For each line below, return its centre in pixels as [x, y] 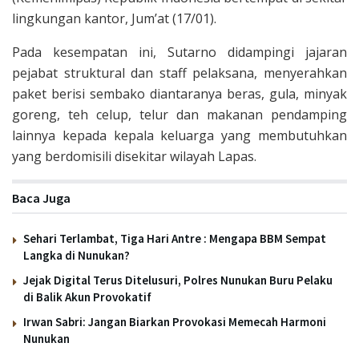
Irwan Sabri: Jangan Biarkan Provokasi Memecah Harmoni [175, 321]
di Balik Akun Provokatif [87, 296]
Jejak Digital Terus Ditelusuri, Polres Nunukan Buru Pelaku [178, 280]
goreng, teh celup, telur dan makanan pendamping [179, 114]
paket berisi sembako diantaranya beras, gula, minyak [179, 93]
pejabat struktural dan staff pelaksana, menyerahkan [179, 73]
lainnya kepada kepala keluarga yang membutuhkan [179, 135]
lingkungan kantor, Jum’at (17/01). [114, 18]
